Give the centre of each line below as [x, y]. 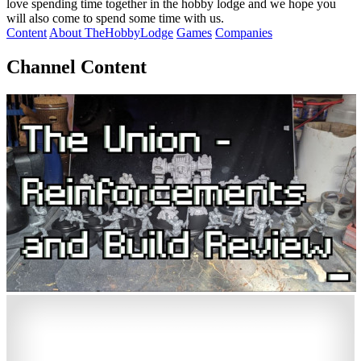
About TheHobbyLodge [111, 32]
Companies [244, 32]
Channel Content [77, 66]
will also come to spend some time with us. [115, 18]
